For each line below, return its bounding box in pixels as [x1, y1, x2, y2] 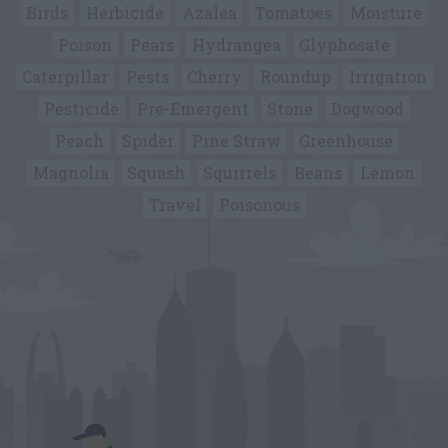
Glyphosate [299, 34, 390, 55]
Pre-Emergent [137, 98, 249, 119]
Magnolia [33, 162, 109, 183]
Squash [127, 162, 185, 183]
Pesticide [44, 98, 119, 119]
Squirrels [203, 162, 276, 183]
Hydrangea [192, 34, 281, 55]
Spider [122, 130, 174, 151]
